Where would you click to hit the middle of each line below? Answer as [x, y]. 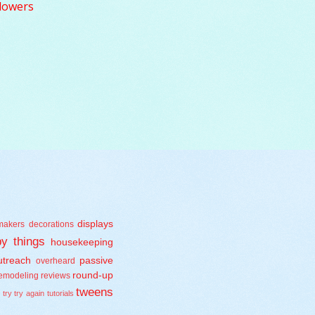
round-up [93, 276]
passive [97, 261]
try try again [23, 294]
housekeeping [82, 243]
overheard [56, 261]
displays [96, 224]
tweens [95, 292]
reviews [56, 276]
